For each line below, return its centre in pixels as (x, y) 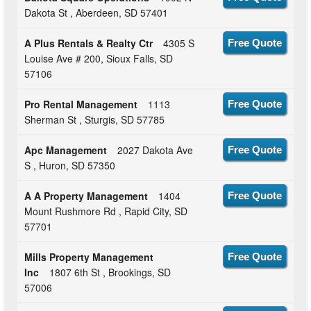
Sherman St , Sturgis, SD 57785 (95, 120)
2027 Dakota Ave (155, 150)
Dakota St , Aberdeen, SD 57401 (96, 13)
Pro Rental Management (81, 104)
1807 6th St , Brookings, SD (110, 272)
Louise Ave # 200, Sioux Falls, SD (99, 59)
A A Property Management (86, 196)
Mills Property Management (89, 257)
